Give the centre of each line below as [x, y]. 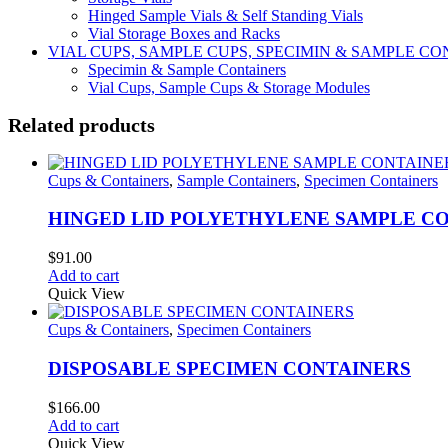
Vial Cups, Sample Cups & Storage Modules [229, 87]
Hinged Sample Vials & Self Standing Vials [225, 15]
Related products [81, 125]
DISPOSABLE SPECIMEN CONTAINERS [229, 368]
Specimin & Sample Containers [187, 69]
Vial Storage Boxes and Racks [184, 33]
